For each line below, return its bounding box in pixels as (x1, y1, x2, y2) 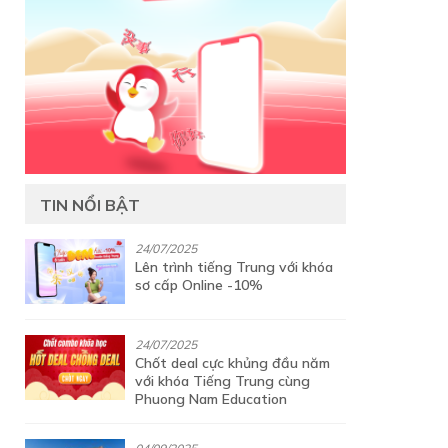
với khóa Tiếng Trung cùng (135, 372, 310, 390)
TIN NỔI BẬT (40, 195, 140, 215)
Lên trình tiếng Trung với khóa (135, 258, 333, 276)
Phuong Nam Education (135, 390, 287, 408)
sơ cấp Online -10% (135, 276, 263, 294)
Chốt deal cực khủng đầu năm (135, 354, 330, 372)
